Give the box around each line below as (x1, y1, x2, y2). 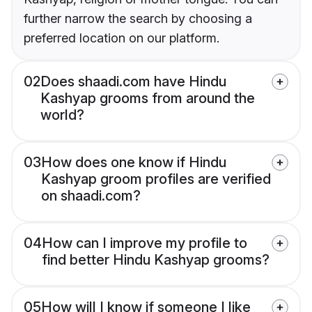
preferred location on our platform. (24, 31, 219, 46)
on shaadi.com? (41, 187, 141, 205)
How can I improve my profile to (42, 235, 247, 252)
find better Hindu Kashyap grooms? (42, 251, 270, 269)
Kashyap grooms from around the (40, 90, 255, 107)
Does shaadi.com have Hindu (40, 73, 226, 91)
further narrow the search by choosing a (24, 11, 252, 26)
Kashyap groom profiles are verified (41, 171, 271, 188)
